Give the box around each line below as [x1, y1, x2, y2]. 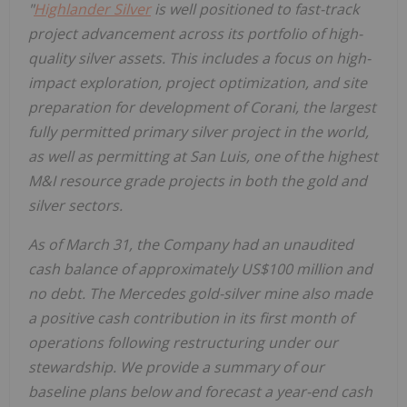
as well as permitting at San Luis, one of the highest [28, 146, 378, 167]
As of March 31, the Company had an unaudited [28, 234, 353, 255]
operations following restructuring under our [28, 333, 338, 353]
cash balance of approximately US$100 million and [28, 259, 372, 280]
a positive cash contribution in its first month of [28, 308, 353, 329]
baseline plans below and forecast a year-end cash [28, 382, 372, 402]
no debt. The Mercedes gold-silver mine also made [28, 283, 372, 304]
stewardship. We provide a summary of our [28, 357, 324, 378]
